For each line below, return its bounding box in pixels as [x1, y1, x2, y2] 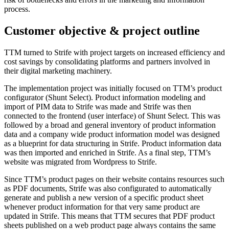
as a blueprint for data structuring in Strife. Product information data [4, 139, 221, 148]
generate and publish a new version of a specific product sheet [4, 193, 203, 202]
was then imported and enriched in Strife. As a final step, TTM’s [4, 148, 211, 157]
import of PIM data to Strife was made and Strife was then [4, 102, 191, 111]
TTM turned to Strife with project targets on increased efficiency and [4, 48, 225, 57]
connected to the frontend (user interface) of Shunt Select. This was [4, 111, 220, 120]
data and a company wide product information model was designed [4, 129, 220, 139]
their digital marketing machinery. [4, 66, 112, 75]
